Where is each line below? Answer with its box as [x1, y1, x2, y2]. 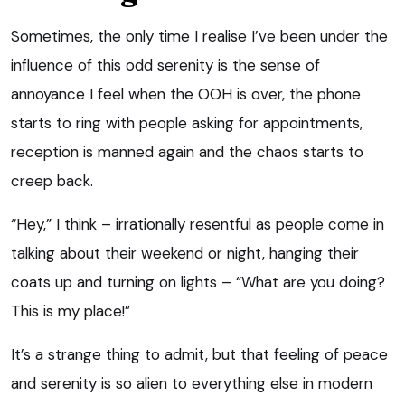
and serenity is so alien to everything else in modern [11, 372, 372, 393]
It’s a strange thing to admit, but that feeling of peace [11, 344, 388, 364]
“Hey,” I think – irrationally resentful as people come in [11, 213, 384, 234]
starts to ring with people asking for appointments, [11, 112, 363, 133]
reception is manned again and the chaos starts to [11, 141, 363, 162]
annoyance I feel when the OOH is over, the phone [11, 83, 361, 104]
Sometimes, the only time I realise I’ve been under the [11, 25, 388, 46]
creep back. [11, 170, 93, 191]
